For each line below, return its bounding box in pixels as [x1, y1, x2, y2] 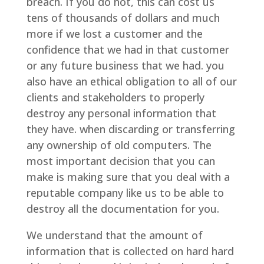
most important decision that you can [26, 154, 215, 169]
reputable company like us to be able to [26, 186, 224, 200]
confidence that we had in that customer [26, 42, 229, 57]
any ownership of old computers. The [26, 138, 212, 153]
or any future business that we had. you [26, 58, 225, 73]
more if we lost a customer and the [26, 27, 203, 41]
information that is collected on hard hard [26, 244, 234, 259]
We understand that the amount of [26, 228, 203, 243]
